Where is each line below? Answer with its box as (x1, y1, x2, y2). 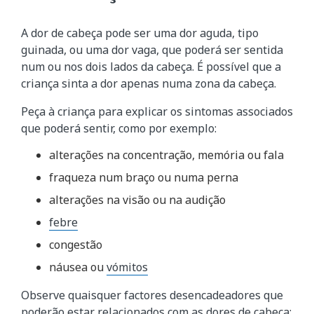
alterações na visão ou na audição (49, 192, 226, 208)
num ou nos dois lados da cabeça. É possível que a (21, 58, 281, 74)
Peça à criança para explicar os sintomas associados (21, 103, 293, 119)
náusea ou (49, 259, 107, 275)
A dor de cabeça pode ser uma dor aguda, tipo (21, 25, 259, 41)
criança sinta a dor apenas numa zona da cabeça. (21, 75, 276, 91)
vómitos (107, 259, 148, 275)
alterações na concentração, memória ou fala (49, 147, 284, 163)
